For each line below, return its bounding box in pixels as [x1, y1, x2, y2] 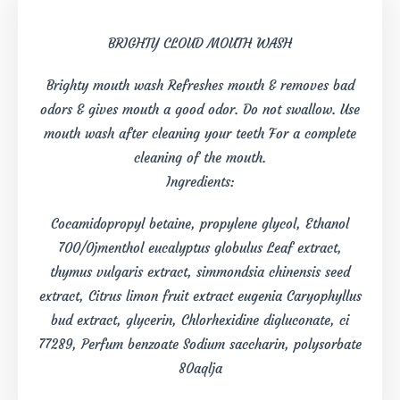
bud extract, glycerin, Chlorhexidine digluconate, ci [51, 312, 349, 329]
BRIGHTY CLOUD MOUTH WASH [108, 36, 292, 52]
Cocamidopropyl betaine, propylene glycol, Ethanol [51, 216, 349, 232]
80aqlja [178, 361, 222, 377]
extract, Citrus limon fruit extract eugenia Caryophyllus [38, 288, 362, 304]
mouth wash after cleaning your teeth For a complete [44, 126, 356, 142]
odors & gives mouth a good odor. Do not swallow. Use [40, 102, 360, 118]
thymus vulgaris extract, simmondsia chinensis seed [50, 264, 350, 280]
